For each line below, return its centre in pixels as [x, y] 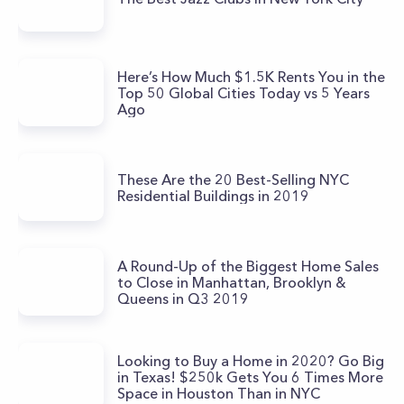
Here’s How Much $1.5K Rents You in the [251, 76]
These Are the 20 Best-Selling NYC [233, 179]
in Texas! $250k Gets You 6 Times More [250, 376]
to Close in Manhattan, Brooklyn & [232, 282]
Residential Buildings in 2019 [213, 195]
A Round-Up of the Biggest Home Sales [248, 266]
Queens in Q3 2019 [183, 298]
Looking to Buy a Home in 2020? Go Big [251, 360]
